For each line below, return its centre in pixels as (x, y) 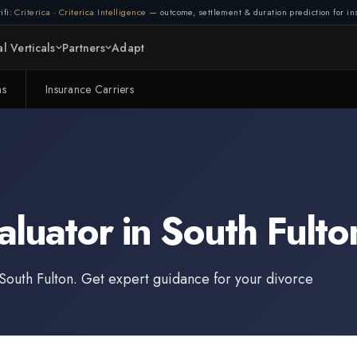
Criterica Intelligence (102, 12)
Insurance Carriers (90, 89)
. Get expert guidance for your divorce (193, 279)
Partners (83, 47)
